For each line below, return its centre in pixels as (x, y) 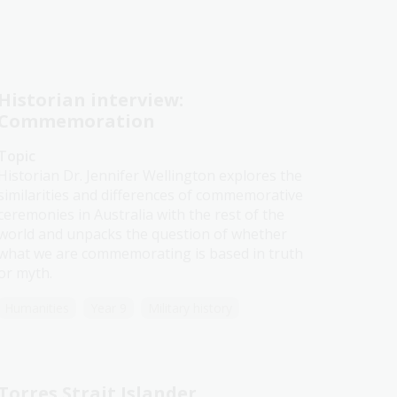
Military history (190, 308)
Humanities (36, 308)
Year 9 (108, 308)
